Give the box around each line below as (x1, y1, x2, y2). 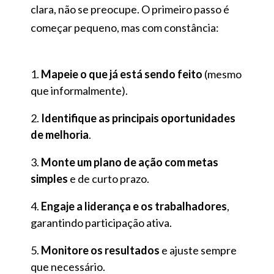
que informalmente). (31, 84, 128, 98)
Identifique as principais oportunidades (41, 111, 235, 125)
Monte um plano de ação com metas (41, 155, 218, 169)
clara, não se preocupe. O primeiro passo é (31, 2, 229, 17)
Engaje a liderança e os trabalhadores (41, 199, 227, 213)
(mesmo (202, 67, 242, 81)
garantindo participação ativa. (31, 216, 172, 230)
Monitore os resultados (41, 243, 160, 257)
